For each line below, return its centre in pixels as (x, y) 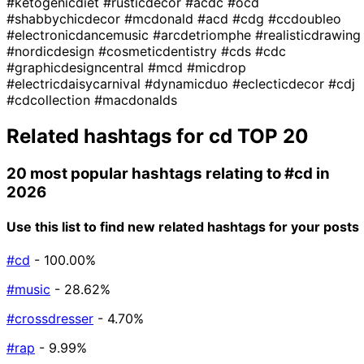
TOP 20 (271, 136)
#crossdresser (50, 319)
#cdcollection (50, 100)
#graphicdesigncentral (77, 67)
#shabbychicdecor (65, 18)
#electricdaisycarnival (76, 83)
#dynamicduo (188, 83)
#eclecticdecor (280, 83)
